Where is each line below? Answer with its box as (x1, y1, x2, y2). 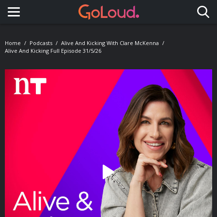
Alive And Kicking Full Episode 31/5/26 (5, 47, 101, 54)
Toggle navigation (14, 14, 96, 28)
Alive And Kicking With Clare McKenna (61, 39, 159, 46)
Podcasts (30, 39, 52, 46)
